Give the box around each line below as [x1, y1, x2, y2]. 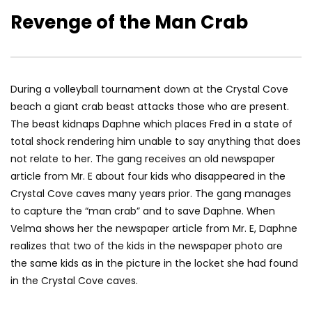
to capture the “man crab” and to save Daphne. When [10, 204, 275, 219]
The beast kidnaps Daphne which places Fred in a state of [10, 117, 292, 132]
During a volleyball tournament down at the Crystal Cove [10, 82, 288, 97]
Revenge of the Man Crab [10, 10, 248, 36]
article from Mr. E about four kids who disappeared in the [10, 169, 286, 184]
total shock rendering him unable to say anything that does [10, 134, 301, 149]
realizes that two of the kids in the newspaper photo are [10, 239, 283, 253]
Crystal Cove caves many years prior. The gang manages [10, 187, 291, 201]
